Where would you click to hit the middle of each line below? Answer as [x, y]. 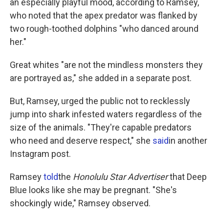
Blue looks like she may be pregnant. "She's [93, 190]
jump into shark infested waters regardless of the [106, 114]
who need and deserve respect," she [81, 141]
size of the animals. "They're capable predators [101, 128]
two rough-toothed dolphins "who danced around [104, 29]
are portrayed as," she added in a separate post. [101, 78]
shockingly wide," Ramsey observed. [80, 203]
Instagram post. [40, 154]
